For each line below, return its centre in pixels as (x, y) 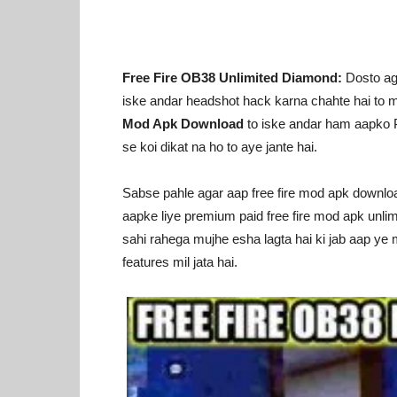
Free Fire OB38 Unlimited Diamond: (232, 78)
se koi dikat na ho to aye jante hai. (220, 147)
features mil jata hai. (180, 262)
